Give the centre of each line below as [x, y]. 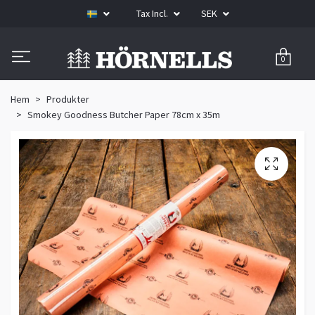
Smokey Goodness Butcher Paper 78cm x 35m [124, 114]
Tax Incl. [153, 13]
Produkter [68, 99]
